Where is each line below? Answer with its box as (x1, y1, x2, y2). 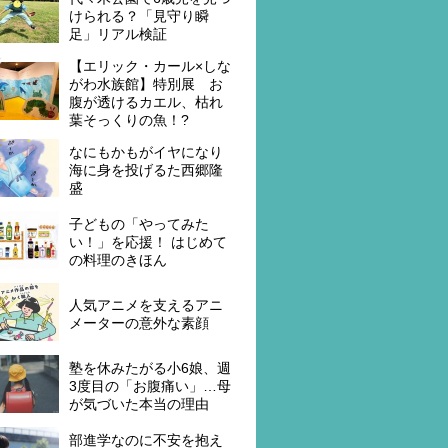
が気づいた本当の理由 (69, 396, 209, 412)
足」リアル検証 (69, 26, 167, 42)
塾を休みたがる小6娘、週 (69, 360, 231, 376)
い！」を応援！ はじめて (69, 234, 227, 250)
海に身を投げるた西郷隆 (69, 162, 223, 178)
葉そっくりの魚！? (69, 112, 189, 128)
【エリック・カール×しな (69, 58, 231, 74)
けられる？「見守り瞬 (69, 8, 209, 24)
